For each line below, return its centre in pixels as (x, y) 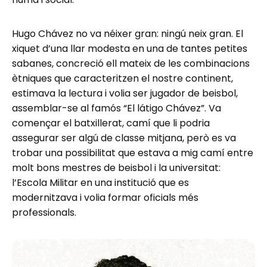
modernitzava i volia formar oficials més (105, 197)
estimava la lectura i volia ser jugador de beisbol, (125, 93)
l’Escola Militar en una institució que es (100, 182)
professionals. (44, 212)
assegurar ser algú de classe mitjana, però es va (124, 138)
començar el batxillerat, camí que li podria (111, 123)
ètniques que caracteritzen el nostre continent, (122, 78)
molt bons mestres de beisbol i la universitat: (116, 167)
